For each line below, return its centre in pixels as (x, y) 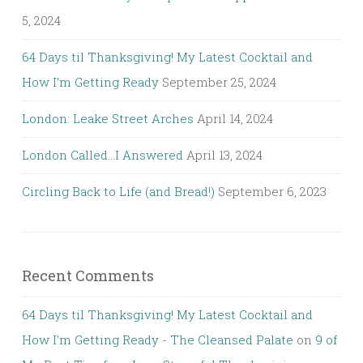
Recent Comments (88, 275)
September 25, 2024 (219, 81)
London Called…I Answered (102, 154)
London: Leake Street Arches (108, 118)
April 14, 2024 (235, 118)
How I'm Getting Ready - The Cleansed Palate (158, 339)
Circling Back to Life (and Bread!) (118, 191)
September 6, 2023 (272, 191)
